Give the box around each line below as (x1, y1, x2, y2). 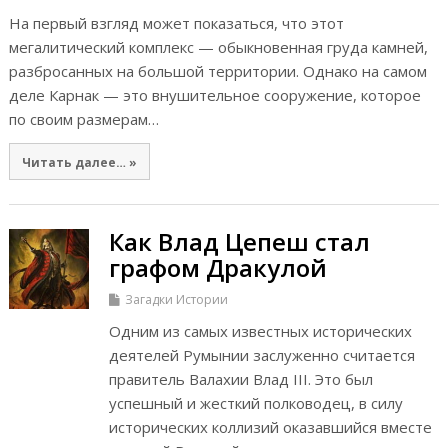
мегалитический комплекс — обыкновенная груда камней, (8, 36, 428, 57)
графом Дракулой (108, 251, 327, 285)
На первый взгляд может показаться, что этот (8, 12, 344, 33)
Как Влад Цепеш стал (108, 225, 370, 259)
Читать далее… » (21, 153, 137, 170)
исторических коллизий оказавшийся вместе (108, 417, 432, 438)
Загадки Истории (124, 291, 228, 309)
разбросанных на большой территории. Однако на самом (8, 60, 427, 81)
